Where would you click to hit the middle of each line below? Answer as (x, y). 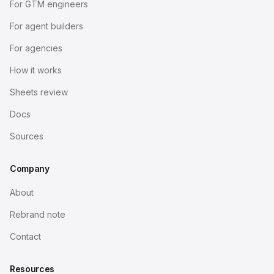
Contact (25, 236)
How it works (36, 70)
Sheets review (39, 92)
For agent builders (46, 26)
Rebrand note (38, 214)
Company (30, 168)
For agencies (36, 48)
